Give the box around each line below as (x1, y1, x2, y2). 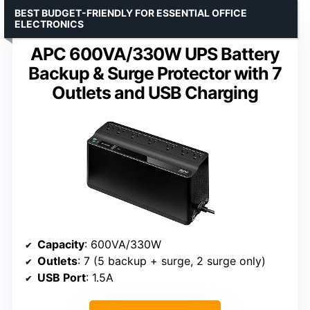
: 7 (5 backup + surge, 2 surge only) (77, 254, 266, 268)
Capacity (37, 237, 84, 251)
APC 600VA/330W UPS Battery (30, 43, 280, 64)
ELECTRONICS (15, 17, 84, 30)
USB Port (37, 271, 86, 284)
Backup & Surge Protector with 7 (28, 62, 282, 84)
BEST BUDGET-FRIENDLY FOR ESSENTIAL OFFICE (15, 6, 247, 19)
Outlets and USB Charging (52, 82, 258, 103)
